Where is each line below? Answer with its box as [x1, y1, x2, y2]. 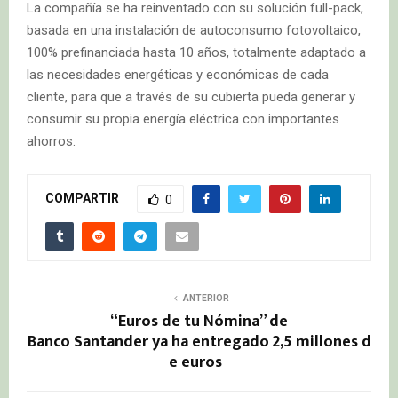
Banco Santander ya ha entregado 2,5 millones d [27, 328, 371, 355]
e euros [169, 348, 229, 376]
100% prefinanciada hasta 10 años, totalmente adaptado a [27, 44, 366, 60]
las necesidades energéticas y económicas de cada [27, 66, 329, 83]
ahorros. [27, 132, 76, 149]
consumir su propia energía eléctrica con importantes [27, 110, 339, 127]
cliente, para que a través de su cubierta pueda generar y [27, 88, 355, 105]
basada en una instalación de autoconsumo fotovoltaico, [27, 21, 361, 38]
